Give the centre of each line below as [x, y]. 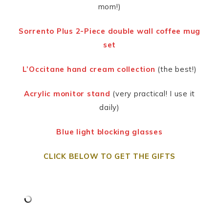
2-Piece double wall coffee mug [138, 31]
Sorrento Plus [46, 31]
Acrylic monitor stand [67, 94]
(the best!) [176, 69]
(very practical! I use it [153, 94]
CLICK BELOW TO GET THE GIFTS [109, 156]
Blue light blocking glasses [109, 132]
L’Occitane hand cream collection [89, 69]
